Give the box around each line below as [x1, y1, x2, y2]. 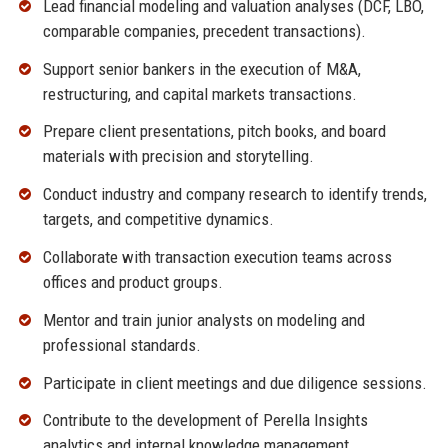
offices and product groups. [42, 271, 223, 292]
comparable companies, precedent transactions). [42, 20, 366, 41]
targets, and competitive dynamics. [42, 209, 274, 230]
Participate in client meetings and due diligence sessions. [42, 372, 427, 393]
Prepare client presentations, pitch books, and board [42, 121, 386, 142]
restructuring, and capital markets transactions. [42, 83, 357, 104]
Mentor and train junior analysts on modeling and [42, 309, 365, 330]
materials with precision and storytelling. [42, 146, 314, 167]
